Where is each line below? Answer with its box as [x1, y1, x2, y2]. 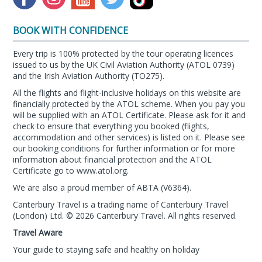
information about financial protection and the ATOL [13, 153, 212, 165]
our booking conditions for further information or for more [13, 142, 236, 154]
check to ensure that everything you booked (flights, [13, 120, 210, 132]
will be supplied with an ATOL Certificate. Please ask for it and [13, 109, 246, 120]
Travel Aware [13, 226, 63, 238]
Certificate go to [13, 164, 77, 176]
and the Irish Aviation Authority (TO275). [13, 70, 165, 81]
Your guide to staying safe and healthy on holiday [13, 243, 200, 255]
